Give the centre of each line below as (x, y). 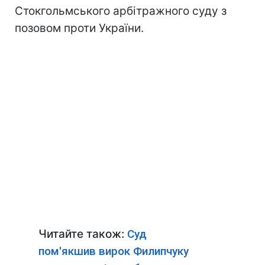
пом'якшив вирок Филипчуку (114, 251)
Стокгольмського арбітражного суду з (121, 11)
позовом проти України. (79, 28)
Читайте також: (83, 234)
